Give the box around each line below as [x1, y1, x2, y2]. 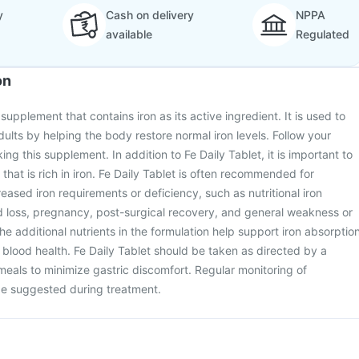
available [105, 27, 152, 41]
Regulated [296, 27, 349, 41]
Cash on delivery [105, 8, 194, 22]
